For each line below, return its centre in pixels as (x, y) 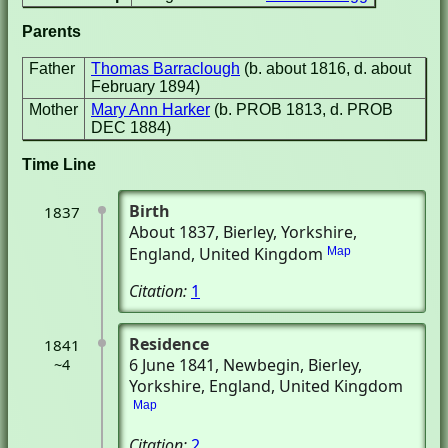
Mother (53, 109)
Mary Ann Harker (150, 109)
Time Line (59, 164)
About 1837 (172, 232)
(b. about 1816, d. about (327, 68)
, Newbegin (257, 365)
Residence (169, 344)
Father (52, 68)
